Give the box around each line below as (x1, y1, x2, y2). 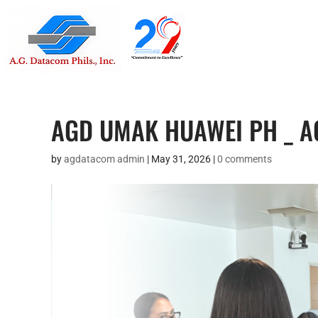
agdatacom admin (64, 153, 145, 165)
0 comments (217, 153, 272, 165)
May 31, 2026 (151, 153, 211, 165)
